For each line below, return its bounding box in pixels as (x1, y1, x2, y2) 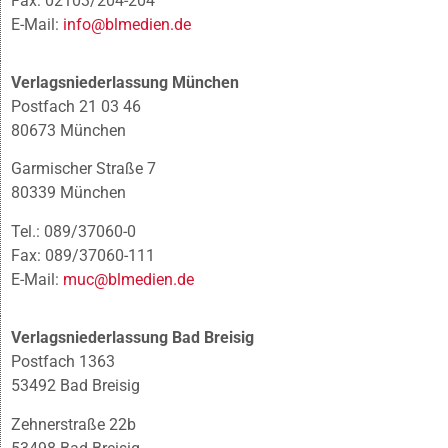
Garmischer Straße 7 (11, 159, 156, 179)
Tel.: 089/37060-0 (11, 221, 136, 241)
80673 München (11, 121, 126, 141)
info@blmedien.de (63, 14, 191, 34)
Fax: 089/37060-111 (11, 245, 155, 265)
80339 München (11, 183, 126, 203)
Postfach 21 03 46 (11, 97, 141, 117)
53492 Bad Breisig (11, 376, 140, 396)
